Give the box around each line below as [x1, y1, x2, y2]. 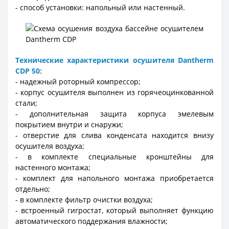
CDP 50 [15, 66, 40, 76]
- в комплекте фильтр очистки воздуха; [15, 195, 153, 205]
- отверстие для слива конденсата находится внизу [15, 130, 214, 141]
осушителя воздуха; [15, 141, 84, 151]
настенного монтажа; [15, 163, 90, 173]
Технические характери [15, 55, 107, 65]
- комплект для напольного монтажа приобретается [15, 173, 214, 184]
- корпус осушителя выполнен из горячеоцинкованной [15, 87, 214, 98]
